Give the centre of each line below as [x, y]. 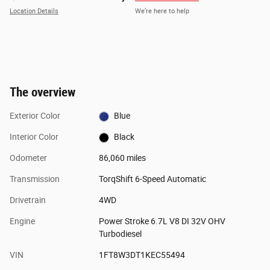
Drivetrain [28, 200]
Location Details [34, 11]
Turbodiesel [120, 234]
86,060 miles [122, 158]
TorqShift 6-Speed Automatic [152, 179]
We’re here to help [162, 11]
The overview [42, 93]
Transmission [35, 179]
